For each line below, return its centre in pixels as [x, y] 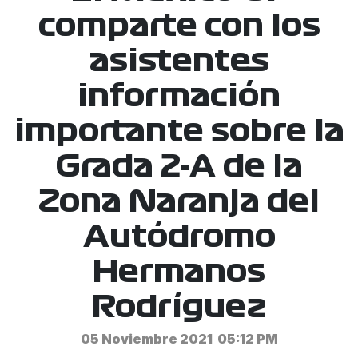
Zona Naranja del [179, 202]
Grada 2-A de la [179, 167]
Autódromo [179, 237]
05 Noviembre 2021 [146, 339]
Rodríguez [179, 307]
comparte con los [179, 26]
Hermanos [179, 272]
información [179, 96]
